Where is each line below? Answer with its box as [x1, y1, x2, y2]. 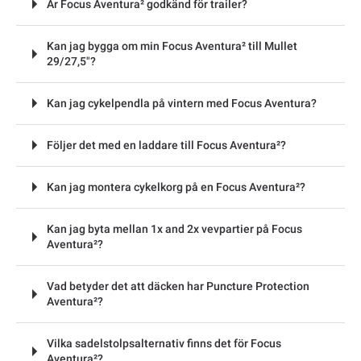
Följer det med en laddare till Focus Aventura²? [47, 138, 286, 151]
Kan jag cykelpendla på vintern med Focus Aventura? [47, 96, 317, 110]
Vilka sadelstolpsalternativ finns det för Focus [47, 336, 281, 350]
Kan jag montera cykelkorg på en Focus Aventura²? [47, 180, 305, 193]
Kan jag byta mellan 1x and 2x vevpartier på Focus [47, 222, 302, 235]
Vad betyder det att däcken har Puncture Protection [47, 279, 309, 293]
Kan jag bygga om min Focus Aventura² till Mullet [47, 39, 297, 52]
